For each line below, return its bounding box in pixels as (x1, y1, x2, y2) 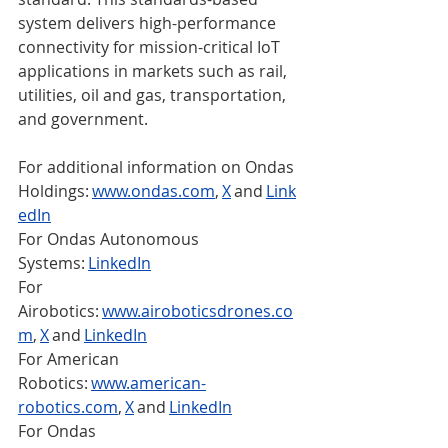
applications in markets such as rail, (18, 59, 291, 82)
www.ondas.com (92, 179, 215, 202)
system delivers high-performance (18, 11, 280, 34)
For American (18, 347, 123, 370)
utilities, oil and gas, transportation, (18, 83, 290, 106)
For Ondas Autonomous (18, 227, 203, 250)
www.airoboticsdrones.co (102, 299, 293, 322)
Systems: (18, 251, 88, 274)
